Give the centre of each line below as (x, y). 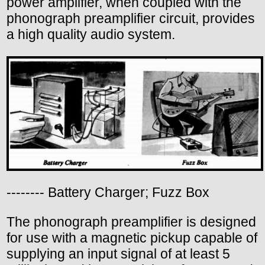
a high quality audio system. (91, 34)
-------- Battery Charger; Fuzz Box (108, 193)
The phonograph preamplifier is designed (131, 222)
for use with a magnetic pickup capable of (132, 238)
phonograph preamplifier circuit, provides (131, 18)
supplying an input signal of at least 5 (118, 254)
